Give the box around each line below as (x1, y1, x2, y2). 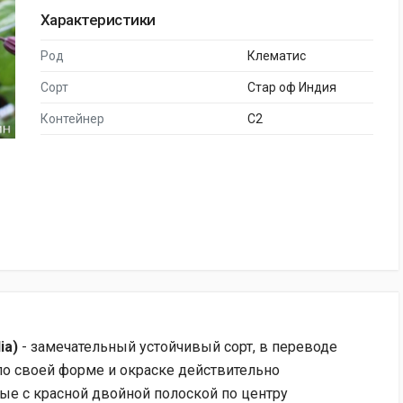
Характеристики (40, 11, 156, 29)
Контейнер (40, 112, 104, 126)
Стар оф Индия (247, 80, 336, 94)
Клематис (247, 49, 306, 63)
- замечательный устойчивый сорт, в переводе (18, 338, 337, 355)
